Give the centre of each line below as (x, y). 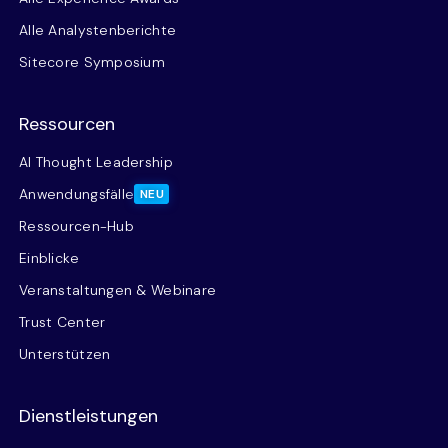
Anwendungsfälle (77, 194)
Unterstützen (65, 354)
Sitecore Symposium (92, 62)
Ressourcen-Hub (76, 226)
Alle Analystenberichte (98, 30)
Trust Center (62, 322)
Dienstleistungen (88, 416)
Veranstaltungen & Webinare (118, 290)
